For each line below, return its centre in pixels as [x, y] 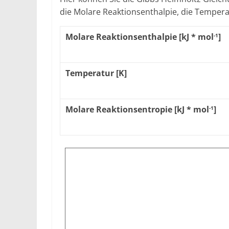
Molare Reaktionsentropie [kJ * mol [137, 109]
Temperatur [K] [96, 73]
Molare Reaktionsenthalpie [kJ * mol [140, 37]
